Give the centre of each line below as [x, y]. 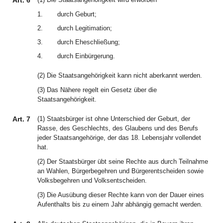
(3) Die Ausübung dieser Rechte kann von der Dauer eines [121, 195]
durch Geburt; [77, 14]
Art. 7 [21, 119]
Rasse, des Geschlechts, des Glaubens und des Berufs [118, 128]
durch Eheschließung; [89, 42]
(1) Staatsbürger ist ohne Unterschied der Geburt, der [114, 119]
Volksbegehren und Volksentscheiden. [92, 180]
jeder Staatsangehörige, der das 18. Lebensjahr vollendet [119, 138]
